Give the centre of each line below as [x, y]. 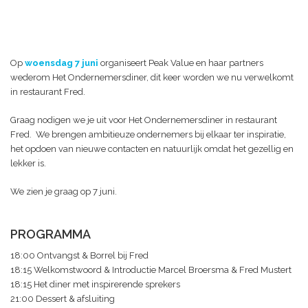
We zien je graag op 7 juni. [64, 191]
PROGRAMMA [51, 234]
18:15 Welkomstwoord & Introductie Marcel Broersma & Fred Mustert [151, 270]
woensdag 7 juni [63, 63]
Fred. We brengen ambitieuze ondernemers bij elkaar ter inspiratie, [148, 134]
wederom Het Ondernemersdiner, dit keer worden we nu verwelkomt [152, 77]
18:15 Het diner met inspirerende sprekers [95, 284]
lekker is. [28, 163]
